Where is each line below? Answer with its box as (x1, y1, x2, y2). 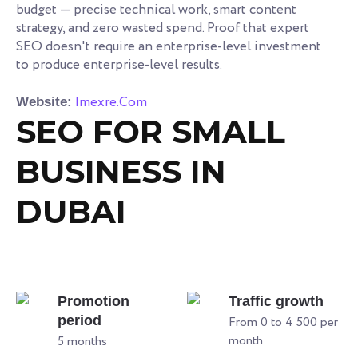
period (58, 312, 101, 328)
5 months (58, 332, 107, 351)
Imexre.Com (75, 92, 147, 113)
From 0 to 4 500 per (229, 312, 338, 332)
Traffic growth (229, 292, 324, 309)
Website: (16, 93, 72, 109)
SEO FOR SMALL (16, 111, 285, 151)
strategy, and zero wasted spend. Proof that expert (16, 18, 309, 38)
